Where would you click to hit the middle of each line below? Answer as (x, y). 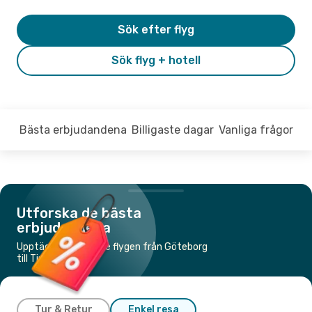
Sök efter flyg (156, 29)
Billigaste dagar (172, 130)
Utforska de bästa (79, 213)
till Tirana (38, 258)
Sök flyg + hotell (156, 60)
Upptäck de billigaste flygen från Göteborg (112, 247)
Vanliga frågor (256, 130)
